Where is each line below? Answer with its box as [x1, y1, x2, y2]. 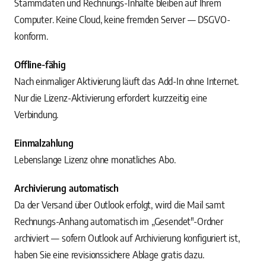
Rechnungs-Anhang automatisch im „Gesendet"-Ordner [14, 216, 223, 228]
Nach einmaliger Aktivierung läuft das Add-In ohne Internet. [14, 75, 239, 88]
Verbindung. [14, 109, 59, 121]
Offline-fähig [14, 59, 66, 71]
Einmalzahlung [14, 137, 74, 150]
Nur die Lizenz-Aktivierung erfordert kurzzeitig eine [14, 92, 207, 104]
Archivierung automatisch [14, 182, 119, 195]
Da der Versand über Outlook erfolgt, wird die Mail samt [14, 199, 225, 211]
